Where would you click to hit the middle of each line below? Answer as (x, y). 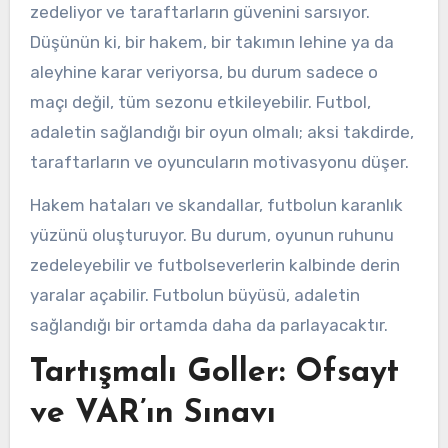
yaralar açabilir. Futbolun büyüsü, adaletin (194, 295)
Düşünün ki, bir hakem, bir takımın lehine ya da (211, 42)
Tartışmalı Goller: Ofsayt (214, 372)
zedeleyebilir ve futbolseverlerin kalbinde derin (214, 265)
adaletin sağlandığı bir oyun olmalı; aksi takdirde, (221, 132)
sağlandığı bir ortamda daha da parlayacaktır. (208, 325)
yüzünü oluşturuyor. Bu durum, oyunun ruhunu (211, 235)
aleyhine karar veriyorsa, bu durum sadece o (203, 72)
